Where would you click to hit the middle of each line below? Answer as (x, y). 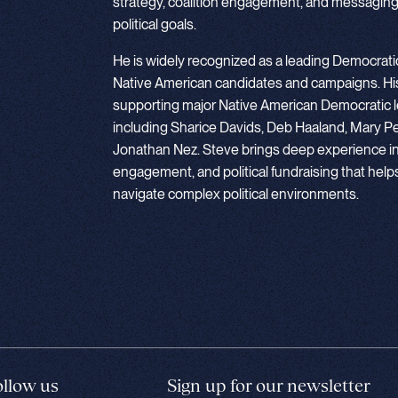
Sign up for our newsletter (268, 385)
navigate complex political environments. (236, 194)
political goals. (155, 24)
